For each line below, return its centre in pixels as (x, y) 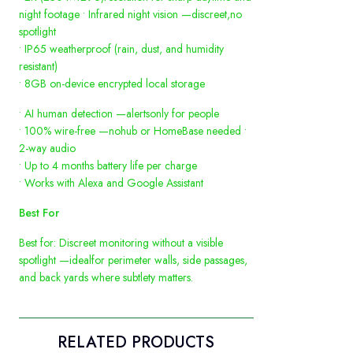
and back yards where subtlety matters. (106, 278)
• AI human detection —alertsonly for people (119, 114)
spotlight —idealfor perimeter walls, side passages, (133, 260)
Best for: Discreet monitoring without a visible (121, 243)
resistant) (38, 67)
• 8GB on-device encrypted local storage (112, 84)
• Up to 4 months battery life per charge (108, 166)
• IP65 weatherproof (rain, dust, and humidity (121, 49)
